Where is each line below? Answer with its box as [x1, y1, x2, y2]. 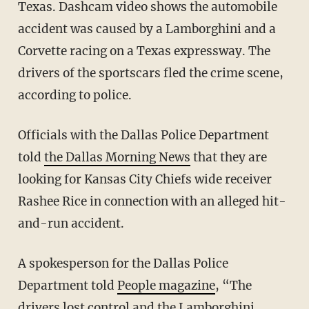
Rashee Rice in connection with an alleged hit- [17, 194, 286, 210]
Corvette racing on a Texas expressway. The [17, 43, 270, 59]
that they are [190, 150, 267, 166]
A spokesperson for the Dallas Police [17, 256, 26, 272]
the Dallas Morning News [43, 150, 190, 166]
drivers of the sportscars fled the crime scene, [17, 66, 283, 81]
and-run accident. [17, 216, 124, 232]
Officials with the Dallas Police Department [17, 128, 26, 143]
